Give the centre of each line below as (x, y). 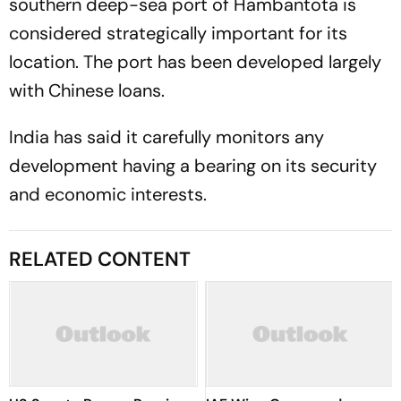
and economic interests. (108, 194)
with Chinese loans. (87, 90)
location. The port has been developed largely (195, 62)
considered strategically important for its (178, 33)
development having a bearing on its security (193, 166)
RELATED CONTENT (100, 259)
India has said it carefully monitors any (166, 137)
